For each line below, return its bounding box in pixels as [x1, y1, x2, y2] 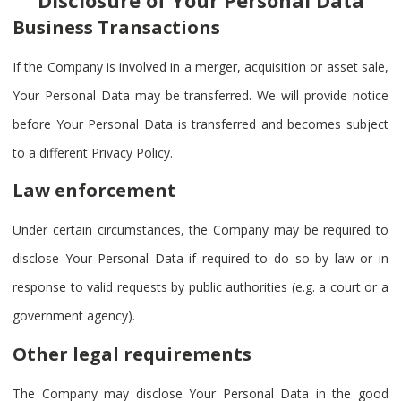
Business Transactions [13, 14, 220, 39]
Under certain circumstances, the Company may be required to [13, 221, 388, 239]
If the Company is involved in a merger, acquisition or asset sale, [13, 57, 388, 75]
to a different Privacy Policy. [13, 143, 173, 161]
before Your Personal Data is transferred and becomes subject [13, 115, 388, 132]
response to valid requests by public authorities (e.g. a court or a [13, 278, 388, 296]
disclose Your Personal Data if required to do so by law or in [13, 250, 388, 268]
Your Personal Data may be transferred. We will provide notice [13, 86, 388, 104]
